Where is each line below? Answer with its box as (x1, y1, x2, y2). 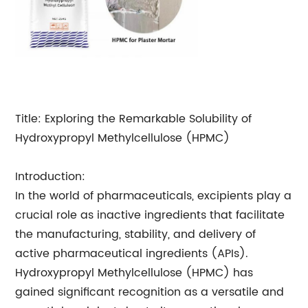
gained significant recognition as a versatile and (15, 283, 285, 301)
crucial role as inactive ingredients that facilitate (15, 206, 285, 224)
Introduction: (15, 168, 86, 186)
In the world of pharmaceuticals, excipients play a (15, 187, 292, 205)
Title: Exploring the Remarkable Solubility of (15, 110, 252, 128)
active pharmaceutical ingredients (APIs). (15, 245, 249, 263)
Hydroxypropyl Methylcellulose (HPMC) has (15, 264, 254, 282)
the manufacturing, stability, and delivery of (15, 225, 256, 243)
